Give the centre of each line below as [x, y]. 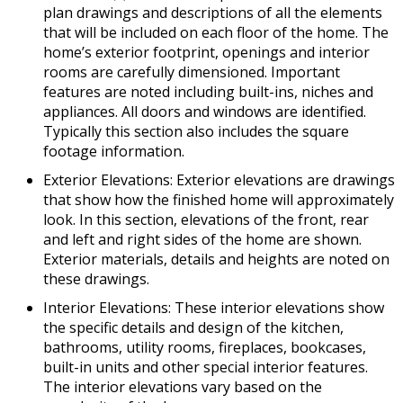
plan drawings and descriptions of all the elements [213, 13]
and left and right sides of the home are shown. [202, 240]
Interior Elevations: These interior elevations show [214, 308]
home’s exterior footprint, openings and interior [206, 53]
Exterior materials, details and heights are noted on [216, 260]
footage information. [114, 152]
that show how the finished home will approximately [219, 200]
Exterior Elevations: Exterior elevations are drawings [219, 180]
